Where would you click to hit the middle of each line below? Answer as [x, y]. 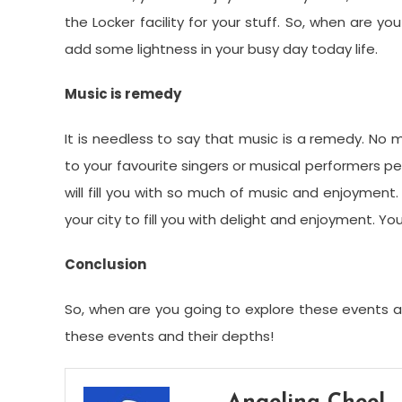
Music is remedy [123, 93]
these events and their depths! [169, 336]
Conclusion [105, 264]
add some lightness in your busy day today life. [221, 48]
